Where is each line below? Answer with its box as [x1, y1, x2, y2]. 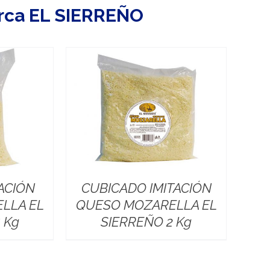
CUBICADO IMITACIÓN [81, 180, 212, 196]
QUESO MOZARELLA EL [75, 196, 217, 213]
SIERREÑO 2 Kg [101, 213, 192, 230]
